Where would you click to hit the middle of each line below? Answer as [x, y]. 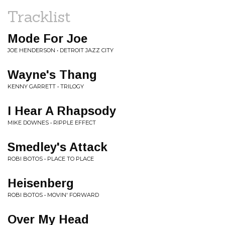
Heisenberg [41, 183]
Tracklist [39, 17]
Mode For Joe [47, 38]
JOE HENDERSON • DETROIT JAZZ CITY [61, 50]
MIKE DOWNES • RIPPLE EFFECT [52, 123]
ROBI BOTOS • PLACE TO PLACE [51, 159]
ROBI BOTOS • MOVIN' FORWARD [53, 195]
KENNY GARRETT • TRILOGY [46, 86]
